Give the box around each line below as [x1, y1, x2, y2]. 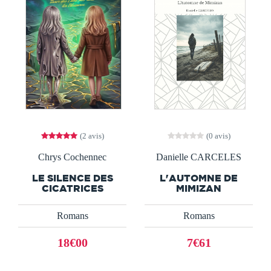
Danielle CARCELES [156, 151, 241, 162]
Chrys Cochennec [38, 151, 106, 162]
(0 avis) [206, 131, 230, 141]
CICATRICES [41, 182, 103, 194]
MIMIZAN [176, 182, 221, 194]
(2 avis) [79, 131, 104, 141]
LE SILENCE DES [31, 172, 113, 183]
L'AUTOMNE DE [160, 172, 238, 183]
